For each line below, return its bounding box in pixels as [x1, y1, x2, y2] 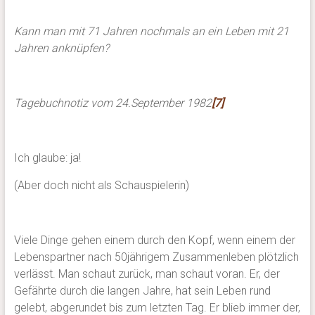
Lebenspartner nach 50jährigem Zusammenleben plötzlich [13, 250, 299, 264]
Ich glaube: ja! [13, 151, 81, 165]
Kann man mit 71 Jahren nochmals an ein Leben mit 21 [13, 25, 289, 39]
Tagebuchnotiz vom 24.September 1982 [13, 96, 212, 110]
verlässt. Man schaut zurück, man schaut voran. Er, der [13, 267, 280, 281]
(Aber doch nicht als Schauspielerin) [13, 179, 189, 193]
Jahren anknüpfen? [13, 41, 109, 56]
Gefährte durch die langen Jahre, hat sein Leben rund [13, 284, 271, 298]
